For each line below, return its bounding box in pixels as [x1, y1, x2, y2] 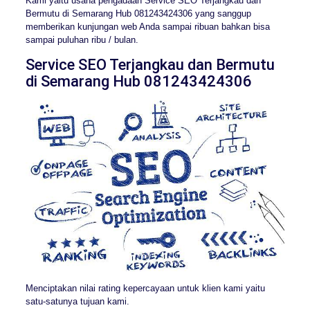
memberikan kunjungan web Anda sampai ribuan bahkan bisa [25, 21, 270, 32]
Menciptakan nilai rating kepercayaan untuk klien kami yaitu [25, 283, 265, 294]
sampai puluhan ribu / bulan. [25, 34, 138, 45]
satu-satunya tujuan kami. [25, 296, 129, 307]
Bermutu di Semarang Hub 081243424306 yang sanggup [25, 8, 251, 19]
